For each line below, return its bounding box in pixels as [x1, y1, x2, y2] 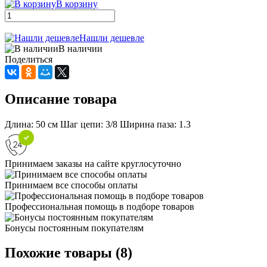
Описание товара [5, 91, 117, 107]
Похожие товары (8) [5, 245, 132, 261]
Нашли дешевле [79, 32, 144, 43]
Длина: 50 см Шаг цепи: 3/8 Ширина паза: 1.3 [5, 119, 191, 129]
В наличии [58, 43, 103, 54]
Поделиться [5, 54, 52, 64]
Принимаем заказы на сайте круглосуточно [5, 158, 181, 169]
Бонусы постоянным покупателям [5, 222, 144, 233]
